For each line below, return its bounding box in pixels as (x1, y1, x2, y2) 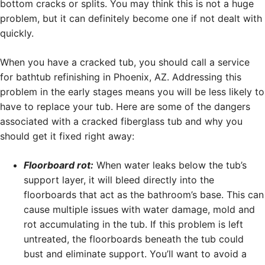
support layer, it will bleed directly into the (24, 173, 214, 186)
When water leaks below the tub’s (93, 159, 247, 171)
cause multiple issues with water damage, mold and (24, 203, 255, 215)
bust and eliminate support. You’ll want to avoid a (24, 247, 247, 260)
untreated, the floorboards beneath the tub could (24, 232, 244, 245)
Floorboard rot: (24, 159, 93, 171)
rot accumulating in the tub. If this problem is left (24, 218, 243, 230)
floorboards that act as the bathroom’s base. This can (24, 188, 264, 201)
